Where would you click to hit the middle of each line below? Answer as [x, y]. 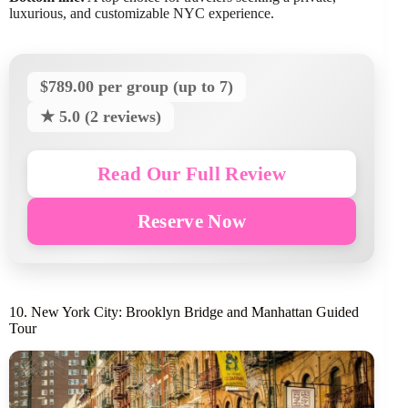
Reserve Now [192, 220]
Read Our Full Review [192, 173]
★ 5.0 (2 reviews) [101, 116]
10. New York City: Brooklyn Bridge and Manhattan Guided [184, 311]
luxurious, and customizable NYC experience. [142, 13]
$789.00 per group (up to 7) [137, 86]
